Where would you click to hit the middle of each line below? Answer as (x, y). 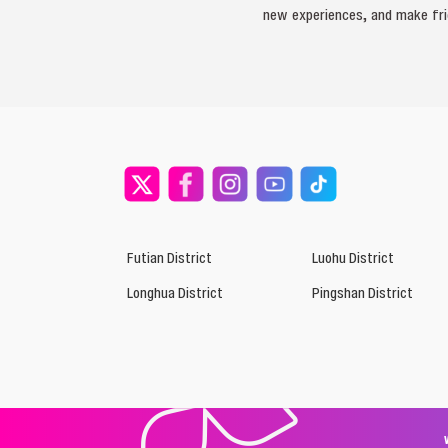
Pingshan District (362, 292)
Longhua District (175, 292)
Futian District (170, 257)
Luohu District (352, 257)
